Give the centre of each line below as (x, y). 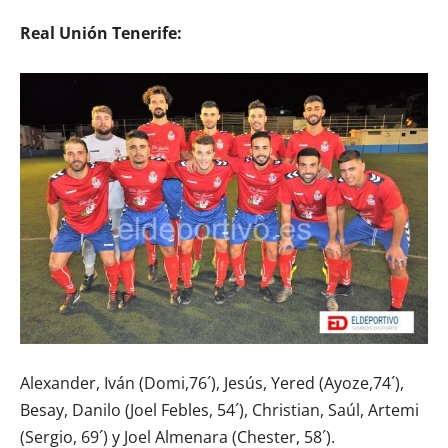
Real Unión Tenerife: (101, 32)
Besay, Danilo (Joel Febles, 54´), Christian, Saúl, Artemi (219, 409)
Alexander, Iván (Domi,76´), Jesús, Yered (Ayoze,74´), (212, 382)
